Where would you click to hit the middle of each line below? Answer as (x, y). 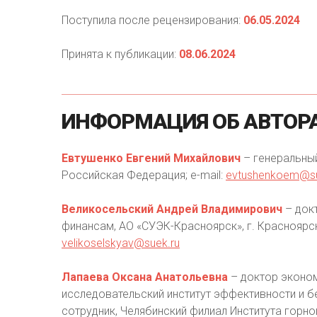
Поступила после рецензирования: (151, 20)
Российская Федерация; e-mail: (144, 175)
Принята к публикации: (119, 54)
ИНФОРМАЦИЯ (135, 121)
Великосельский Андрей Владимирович (172, 209)
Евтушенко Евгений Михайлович (151, 158)
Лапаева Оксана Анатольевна (145, 277)
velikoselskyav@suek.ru (121, 243)
